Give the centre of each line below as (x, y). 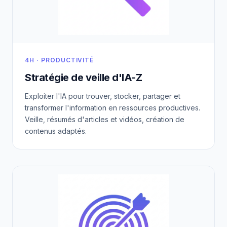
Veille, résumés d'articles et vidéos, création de (105, 120)
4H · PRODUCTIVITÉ (60, 60)
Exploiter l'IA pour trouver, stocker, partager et (103, 96)
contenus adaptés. (56, 131)
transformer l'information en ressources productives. (112, 108)
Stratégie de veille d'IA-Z (83, 78)
